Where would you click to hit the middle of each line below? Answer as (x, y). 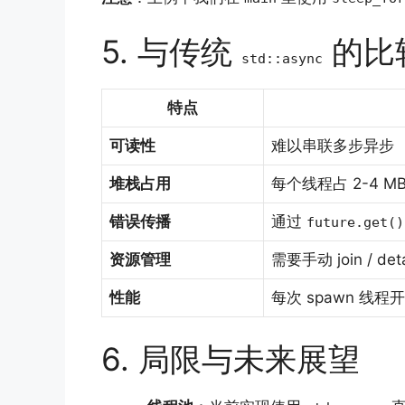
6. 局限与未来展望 (231, 359)
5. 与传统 (171, 51)
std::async (282, 58)
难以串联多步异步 (333, 145)
